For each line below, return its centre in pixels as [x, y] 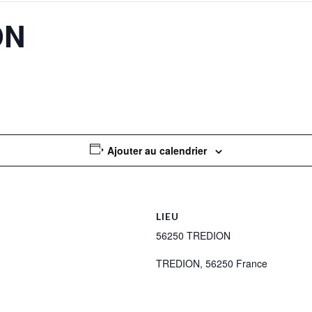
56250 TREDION [193, 235]
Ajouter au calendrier [157, 150]
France [252, 263]
